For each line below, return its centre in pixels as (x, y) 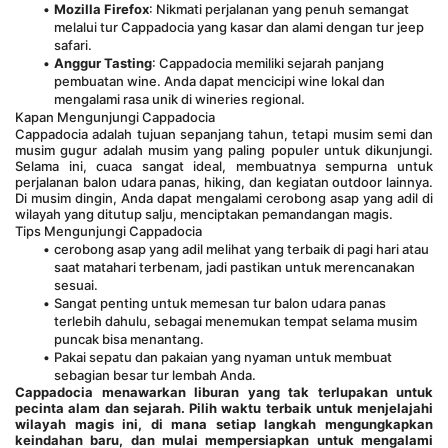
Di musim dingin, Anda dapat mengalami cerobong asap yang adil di (224, 198)
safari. (73, 45)
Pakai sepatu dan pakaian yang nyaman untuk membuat (222, 357)
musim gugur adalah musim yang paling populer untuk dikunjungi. (224, 150)
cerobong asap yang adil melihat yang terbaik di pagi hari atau (241, 249)
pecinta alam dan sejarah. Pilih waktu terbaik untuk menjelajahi (224, 408)
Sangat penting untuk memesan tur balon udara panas (219, 303)
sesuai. (76, 285)
